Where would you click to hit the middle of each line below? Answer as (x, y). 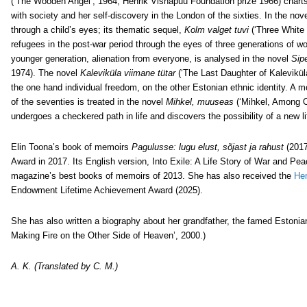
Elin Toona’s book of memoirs (71, 147)
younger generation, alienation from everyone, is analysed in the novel (151, 59)
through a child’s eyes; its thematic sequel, (98, 30)
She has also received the (241, 176)
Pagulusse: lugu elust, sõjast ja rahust (208, 147)
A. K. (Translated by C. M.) (64, 266)
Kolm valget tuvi (217, 30)
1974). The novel (46, 73)
